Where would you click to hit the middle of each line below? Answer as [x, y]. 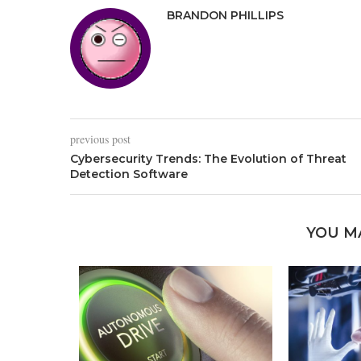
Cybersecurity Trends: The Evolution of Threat [208, 159]
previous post [100, 139]
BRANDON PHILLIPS [225, 16]
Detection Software [129, 174]
